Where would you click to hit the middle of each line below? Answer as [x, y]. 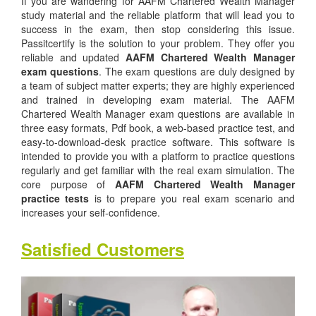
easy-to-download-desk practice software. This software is [158, 142]
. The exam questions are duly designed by [196, 71]
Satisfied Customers [103, 249]
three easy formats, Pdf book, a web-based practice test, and [158, 128]
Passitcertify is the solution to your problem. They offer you [158, 43]
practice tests [55, 198]
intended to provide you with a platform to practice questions [158, 156]
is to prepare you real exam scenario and [192, 198]
